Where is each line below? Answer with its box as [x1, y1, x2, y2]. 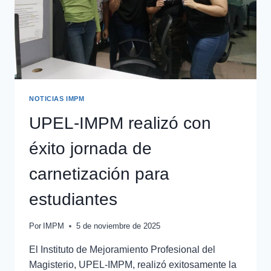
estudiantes [29, 189, 117, 209]
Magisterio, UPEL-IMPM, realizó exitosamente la [29, 259, 237, 270]
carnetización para [29, 164, 169, 183]
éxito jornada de [29, 139, 152, 158]
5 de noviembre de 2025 [76, 221, 161, 230]
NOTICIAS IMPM [29, 94, 85, 102]
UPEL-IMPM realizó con [29, 113, 211, 132]
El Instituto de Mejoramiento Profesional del [29, 244, 215, 255]
